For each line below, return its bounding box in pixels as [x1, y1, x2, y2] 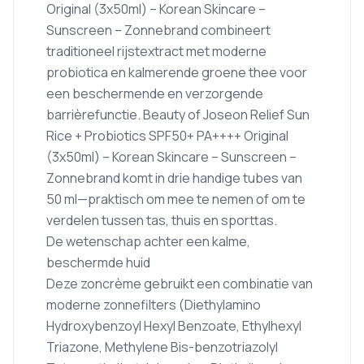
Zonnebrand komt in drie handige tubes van [46, 169, 302, 187]
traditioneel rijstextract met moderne [46, 42, 266, 60]
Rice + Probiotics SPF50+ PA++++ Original [46, 127, 288, 145]
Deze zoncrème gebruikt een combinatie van [46, 275, 313, 292]
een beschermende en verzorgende [46, 84, 263, 102]
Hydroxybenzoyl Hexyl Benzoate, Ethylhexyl [46, 317, 301, 335]
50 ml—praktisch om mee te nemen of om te [46, 190, 305, 208]
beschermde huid [46, 253, 150, 271]
